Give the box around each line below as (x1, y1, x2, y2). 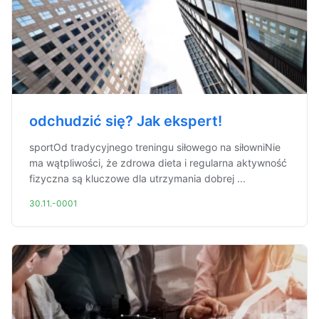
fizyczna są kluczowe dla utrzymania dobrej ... (29, 172, 246, 184)
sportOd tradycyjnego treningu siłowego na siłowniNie (29, 141, 281, 153)
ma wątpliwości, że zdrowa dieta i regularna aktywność (29, 157, 287, 169)
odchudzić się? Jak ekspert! (29, 113, 222, 130)
